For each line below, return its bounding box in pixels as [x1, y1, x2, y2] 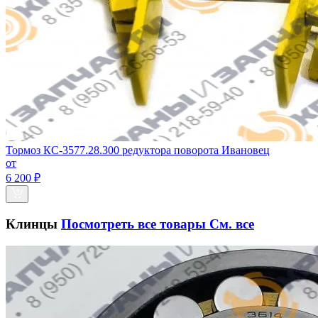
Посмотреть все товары [61, 216, 209, 231]
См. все [209, 216, 254, 231]
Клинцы [6, 216, 61, 231]
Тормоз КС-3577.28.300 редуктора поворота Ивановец [6, 144, 270, 157]
